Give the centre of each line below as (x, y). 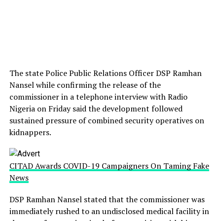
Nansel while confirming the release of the (85, 85)
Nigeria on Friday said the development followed (96, 109)
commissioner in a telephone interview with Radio (98, 97)
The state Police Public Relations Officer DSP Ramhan (105, 73)
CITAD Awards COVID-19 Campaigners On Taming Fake (109, 166)
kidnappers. (30, 132)
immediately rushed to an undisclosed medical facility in (109, 211)
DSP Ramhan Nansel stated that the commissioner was (107, 200)
